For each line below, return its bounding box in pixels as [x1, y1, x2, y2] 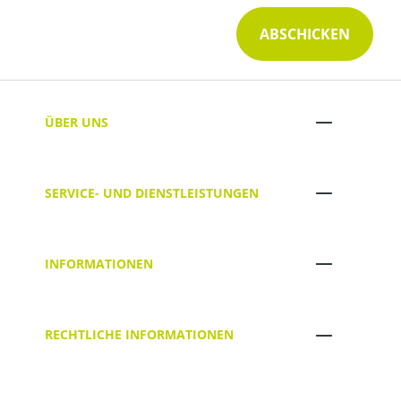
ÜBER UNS [45, 113, 108, 131]
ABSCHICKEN [260, 24, 350, 44]
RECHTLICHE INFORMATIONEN [45, 326, 234, 344]
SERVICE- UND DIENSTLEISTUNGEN [45, 183, 259, 201]
